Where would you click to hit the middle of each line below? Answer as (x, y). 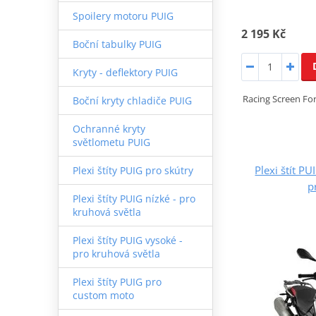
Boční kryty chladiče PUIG (132, 100)
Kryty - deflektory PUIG (125, 72)
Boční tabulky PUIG (117, 44)
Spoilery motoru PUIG (123, 16)
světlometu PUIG (111, 142)
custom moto (103, 295)
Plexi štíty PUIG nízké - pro (134, 198)
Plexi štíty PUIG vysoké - (127, 240)
